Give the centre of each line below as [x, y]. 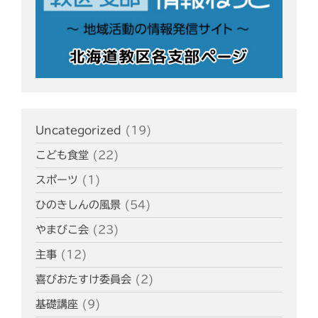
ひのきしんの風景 [78, 205]
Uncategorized [78, 131]
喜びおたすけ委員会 [83, 280]
